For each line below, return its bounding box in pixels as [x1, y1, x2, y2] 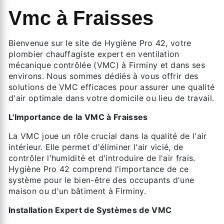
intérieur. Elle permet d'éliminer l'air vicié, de [8, 141, 183, 152]
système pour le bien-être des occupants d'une [8, 174, 194, 185]
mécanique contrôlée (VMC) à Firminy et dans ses [8, 59, 205, 70]
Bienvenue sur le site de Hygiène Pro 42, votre [8, 37, 191, 48]
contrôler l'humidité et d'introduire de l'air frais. [8, 152, 195, 163]
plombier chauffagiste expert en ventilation [8, 48, 179, 59]
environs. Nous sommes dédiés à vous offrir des [8, 70, 198, 81]
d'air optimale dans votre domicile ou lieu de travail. [8, 92, 214, 103]
